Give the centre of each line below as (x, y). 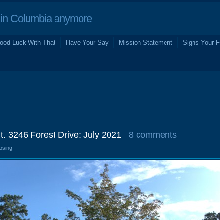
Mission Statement (146, 42)
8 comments (153, 135)
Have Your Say (87, 42)
